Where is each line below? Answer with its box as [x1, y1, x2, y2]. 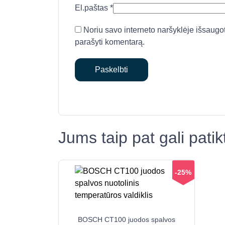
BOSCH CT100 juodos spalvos [78, 215, 175, 224]
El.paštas [75, 3, 110, 12]
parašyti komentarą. [75, 37, 145, 46]
